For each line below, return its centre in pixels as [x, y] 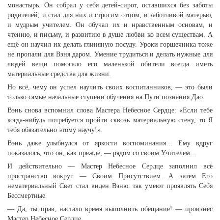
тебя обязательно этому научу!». [55, 130]
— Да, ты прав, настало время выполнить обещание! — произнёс [110, 209]
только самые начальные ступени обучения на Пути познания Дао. [106, 97]
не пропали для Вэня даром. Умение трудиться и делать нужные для [110, 54]
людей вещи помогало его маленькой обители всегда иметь [110, 64]
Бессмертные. [27, 196]
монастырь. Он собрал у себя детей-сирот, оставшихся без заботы [110, 5]
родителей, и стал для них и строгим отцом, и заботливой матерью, [110, 15]
